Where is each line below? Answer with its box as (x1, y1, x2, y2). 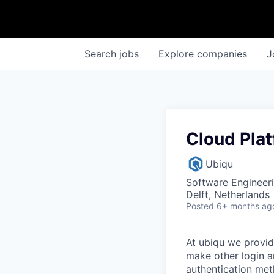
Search (84, 48, 119, 60)
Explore (158, 48, 197, 60)
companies (197, 48, 247, 60)
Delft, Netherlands (186, 188, 270, 201)
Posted (186, 201, 214, 211)
